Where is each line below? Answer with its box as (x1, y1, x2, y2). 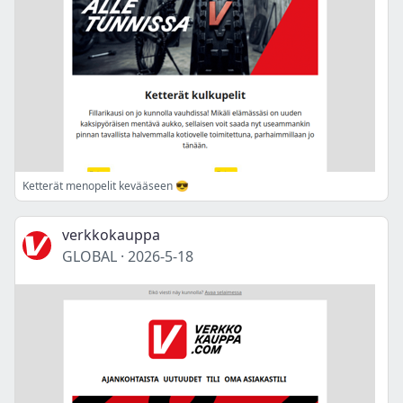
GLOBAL (62, 246, 117, 266)
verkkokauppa (62, 225, 160, 245)
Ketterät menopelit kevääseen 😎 (22, 178, 189, 193)
